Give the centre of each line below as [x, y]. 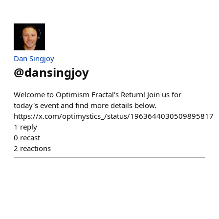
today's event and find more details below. [85, 105]
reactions [35, 148]
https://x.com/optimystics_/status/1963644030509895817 [114, 116]
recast [30, 138]
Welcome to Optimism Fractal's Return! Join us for [98, 95]
